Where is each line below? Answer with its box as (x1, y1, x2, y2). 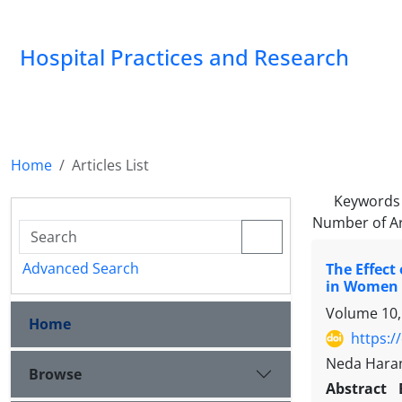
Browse (29, 363, 82, 384)
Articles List (72, 155, 149, 175)
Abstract (326, 379, 392, 399)
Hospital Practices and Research (20, 42, 349, 72)
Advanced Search (22, 258, 139, 278)
